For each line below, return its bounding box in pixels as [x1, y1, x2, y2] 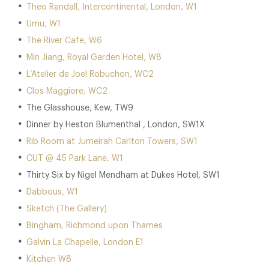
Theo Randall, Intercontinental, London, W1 [26, 3, 197, 11]
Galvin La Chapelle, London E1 [26, 238, 144, 247]
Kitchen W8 [26, 255, 71, 264]
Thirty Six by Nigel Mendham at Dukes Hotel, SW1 [26, 171, 220, 180]
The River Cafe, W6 [26, 37, 102, 45]
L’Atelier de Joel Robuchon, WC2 [26, 70, 154, 79]
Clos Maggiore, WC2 [26, 87, 107, 95]
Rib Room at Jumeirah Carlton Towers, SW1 [26, 138, 198, 146]
